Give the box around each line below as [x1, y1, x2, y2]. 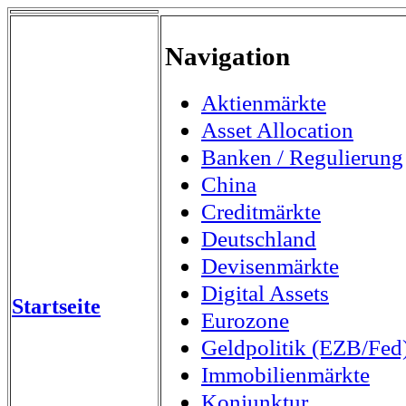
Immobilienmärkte [201, 361, 370, 388]
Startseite [12, 294, 101, 318]
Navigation [165, 41, 290, 71]
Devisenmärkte [201, 252, 339, 279]
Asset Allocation [201, 116, 353, 143]
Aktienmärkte [201, 89, 326, 116]
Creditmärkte [201, 198, 321, 225]
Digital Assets [201, 279, 329, 306]
